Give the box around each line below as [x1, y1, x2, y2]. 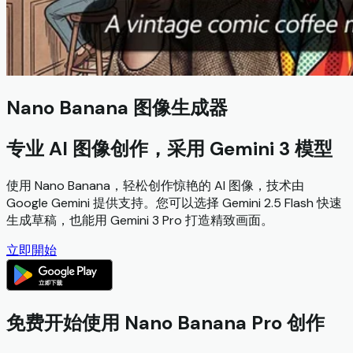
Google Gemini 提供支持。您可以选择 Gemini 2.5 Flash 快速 [6, 194, 342, 211]
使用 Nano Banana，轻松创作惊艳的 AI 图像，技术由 [6, 176, 304, 194]
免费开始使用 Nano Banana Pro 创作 [6, 310, 325, 335]
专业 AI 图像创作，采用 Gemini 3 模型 [6, 136, 333, 161]
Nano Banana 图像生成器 [6, 95, 228, 120]
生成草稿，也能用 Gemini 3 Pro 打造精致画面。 [6, 211, 273, 229]
